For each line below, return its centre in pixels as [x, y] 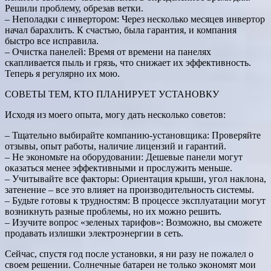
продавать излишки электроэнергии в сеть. [94, 233]
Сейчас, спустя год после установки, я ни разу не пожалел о [129, 253]
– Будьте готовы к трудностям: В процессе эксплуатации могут [135, 200]
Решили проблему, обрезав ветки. [74, 8]
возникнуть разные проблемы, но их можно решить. [113, 211]
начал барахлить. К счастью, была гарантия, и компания [121, 30]
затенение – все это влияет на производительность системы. [129, 189]
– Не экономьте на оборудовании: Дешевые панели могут [124, 157]
